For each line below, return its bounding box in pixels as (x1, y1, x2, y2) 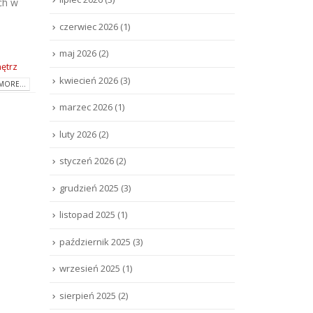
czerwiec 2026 (59, 20, 118, 33)
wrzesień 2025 (59, 262, 120, 275)
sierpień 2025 (59, 289, 116, 302)
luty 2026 (59, 127, 96, 140)
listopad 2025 (59, 208, 115, 221)
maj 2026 (59, 47, 96, 60)
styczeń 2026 (59, 154, 114, 168)
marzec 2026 (59, 101, 112, 114)
